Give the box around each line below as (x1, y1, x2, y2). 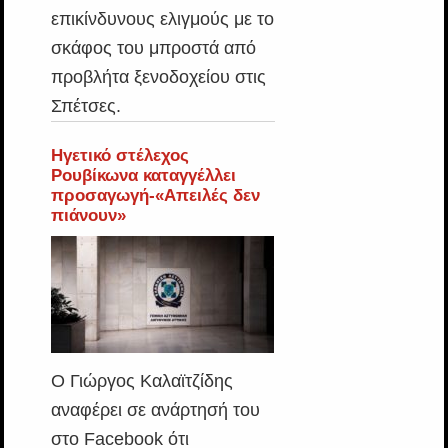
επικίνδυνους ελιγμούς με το (50, 9, 274, 29)
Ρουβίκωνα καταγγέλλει (50, 166, 236, 185)
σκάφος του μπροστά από (50, 38, 256, 58)
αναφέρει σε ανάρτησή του (50, 400, 260, 420)
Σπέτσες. (50, 96, 121, 116)
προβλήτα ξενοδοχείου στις (50, 67, 266, 87)
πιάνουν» (50, 206, 126, 225)
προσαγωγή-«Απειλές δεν (50, 186, 260, 205)
